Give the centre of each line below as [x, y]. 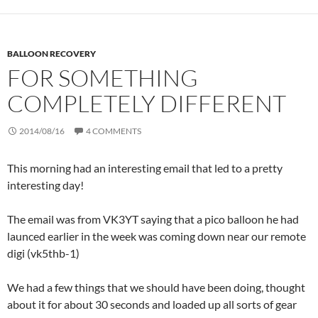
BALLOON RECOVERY [51, 53]
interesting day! [45, 185]
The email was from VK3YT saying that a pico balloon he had [153, 219]
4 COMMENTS [114, 131]
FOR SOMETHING [103, 77]
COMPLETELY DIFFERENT [147, 103]
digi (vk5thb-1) [43, 253]
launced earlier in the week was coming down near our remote [157, 236]
